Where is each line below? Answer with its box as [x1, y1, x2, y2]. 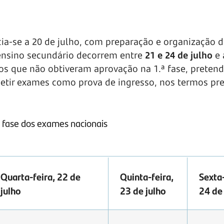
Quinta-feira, [120, 169, 173, 184]
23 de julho [120, 183, 166, 198]
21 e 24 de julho [145, 49, 212, 61]
